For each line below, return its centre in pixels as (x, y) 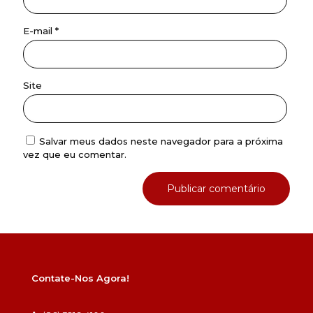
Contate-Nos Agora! (80, 278)
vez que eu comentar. (75, 154)
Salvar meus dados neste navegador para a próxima (161, 141)
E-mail (39, 30)
